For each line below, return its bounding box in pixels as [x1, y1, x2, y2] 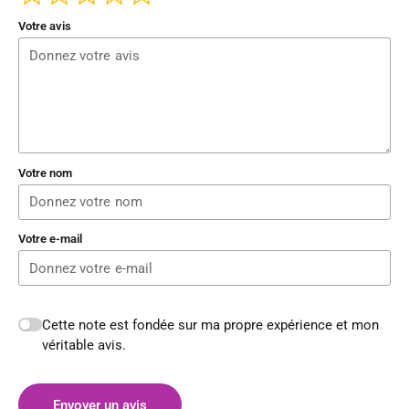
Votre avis [18, 19, 71, 34]
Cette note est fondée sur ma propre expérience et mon [42, 316, 380, 333]
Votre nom [18, 165, 72, 180]
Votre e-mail [18, 232, 82, 246]
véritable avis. [42, 336, 127, 353]
